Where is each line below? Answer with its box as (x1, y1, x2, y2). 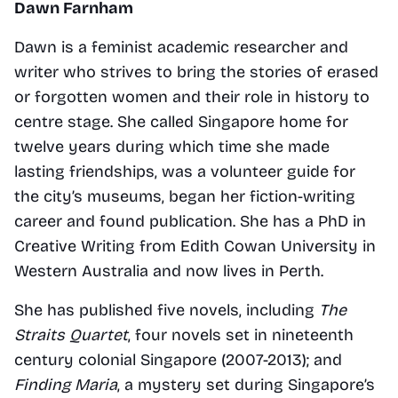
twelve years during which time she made (14, 136, 330, 156)
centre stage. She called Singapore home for (14, 111, 348, 131)
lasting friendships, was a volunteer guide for (14, 161, 355, 181)
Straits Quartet (14, 324, 128, 345)
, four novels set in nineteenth (128, 324, 354, 345)
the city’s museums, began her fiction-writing (14, 186, 355, 206)
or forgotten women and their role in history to (14, 86, 370, 107)
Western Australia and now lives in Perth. (14, 260, 323, 281)
